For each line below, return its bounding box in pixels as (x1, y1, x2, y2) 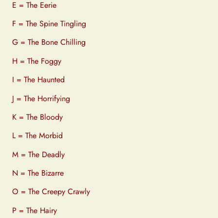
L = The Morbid (12, 130, 63, 142)
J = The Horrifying (12, 92, 70, 104)
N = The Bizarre (12, 167, 64, 179)
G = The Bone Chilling (12, 36, 86, 48)
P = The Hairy (12, 204, 57, 216)
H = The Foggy (12, 55, 61, 67)
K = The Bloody (12, 111, 63, 123)
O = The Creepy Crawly (12, 186, 90, 198)
